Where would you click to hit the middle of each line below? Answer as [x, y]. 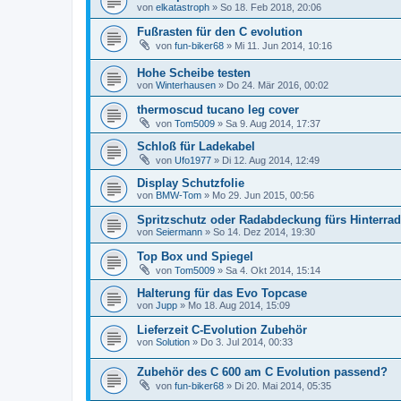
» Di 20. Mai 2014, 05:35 [277, 386]
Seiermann [179, 232]
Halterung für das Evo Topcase [222, 294]
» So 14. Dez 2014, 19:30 [259, 232]
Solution [173, 342]
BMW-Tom [179, 196]
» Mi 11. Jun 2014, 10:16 [278, 45]
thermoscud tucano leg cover [218, 110]
